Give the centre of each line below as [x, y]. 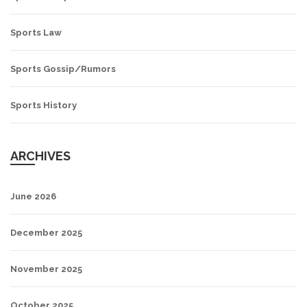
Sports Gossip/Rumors [63, 69]
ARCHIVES [40, 156]
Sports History [44, 106]
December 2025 [46, 233]
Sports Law [36, 33]
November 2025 [46, 269]
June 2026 [33, 197]
